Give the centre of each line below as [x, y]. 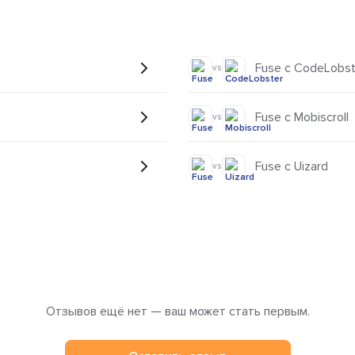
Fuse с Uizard [291, 167]
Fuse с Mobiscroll [302, 117]
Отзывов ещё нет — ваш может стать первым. [177, 312]
